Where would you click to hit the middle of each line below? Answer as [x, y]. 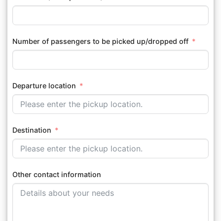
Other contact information [57, 174]
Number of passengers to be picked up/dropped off [100, 41]
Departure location [44, 85]
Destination [32, 130]
